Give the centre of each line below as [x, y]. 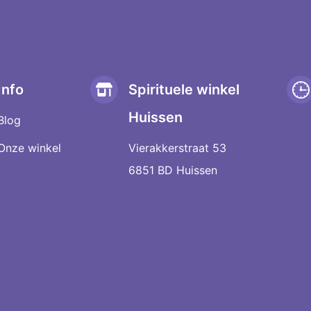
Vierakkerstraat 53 [177, 148]
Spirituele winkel [184, 90]
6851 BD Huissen [173, 170]
